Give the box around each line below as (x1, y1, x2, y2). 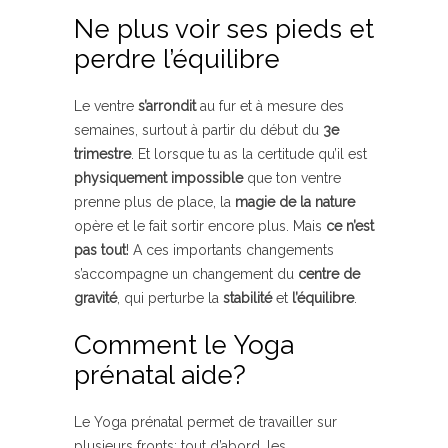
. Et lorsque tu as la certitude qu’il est (131, 145, 367, 162)
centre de (298, 265, 360, 282)
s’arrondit (138, 97, 196, 114)
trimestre (74, 145, 131, 162)
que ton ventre (243, 169, 341, 186)
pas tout (74, 241, 126, 258)
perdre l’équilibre (74, 43, 280, 74)
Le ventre (74, 97, 138, 114)
